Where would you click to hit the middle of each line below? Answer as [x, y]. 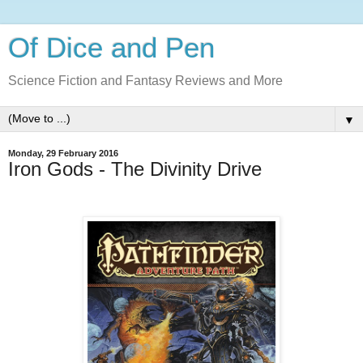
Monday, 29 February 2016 [63, 153]
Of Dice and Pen [111, 48]
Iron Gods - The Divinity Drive [135, 169]
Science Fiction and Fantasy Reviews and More [145, 81]
